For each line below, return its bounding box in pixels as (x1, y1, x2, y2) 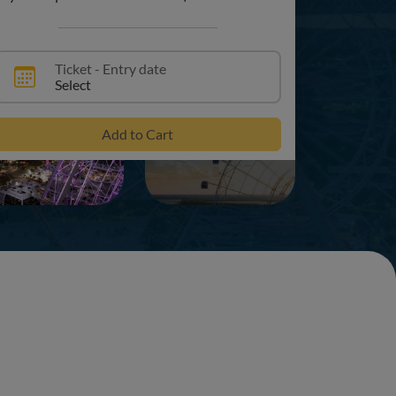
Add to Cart (102, 126, 174, 142)
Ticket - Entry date (55, 60, 166, 77)
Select (55, 76, 91, 93)
